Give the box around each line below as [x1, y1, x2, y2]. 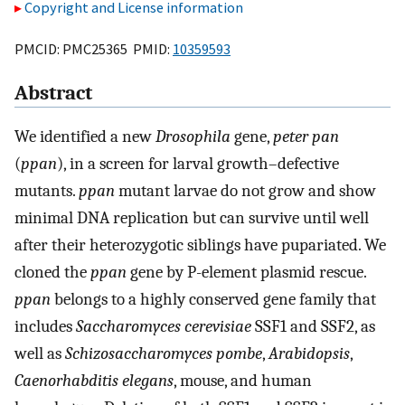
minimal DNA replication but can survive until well [14, 208, 369, 229]
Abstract [14, 80, 92, 105]
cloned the [14, 262, 90, 283]
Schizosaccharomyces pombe [65, 344, 262, 364]
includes [14, 316, 76, 337]
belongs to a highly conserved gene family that [51, 289, 376, 310]
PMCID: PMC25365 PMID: [14, 40, 173, 58]
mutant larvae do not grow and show [115, 181, 376, 202]
